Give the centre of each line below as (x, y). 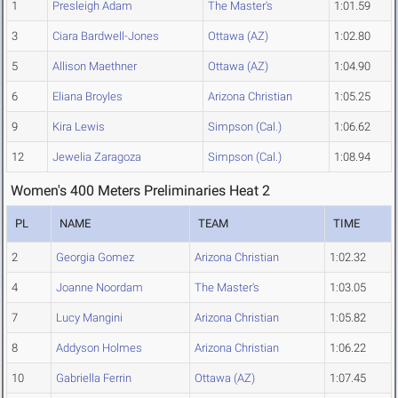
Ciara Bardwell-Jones (106, 36)
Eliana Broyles (88, 97)
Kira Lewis (79, 127)
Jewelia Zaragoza (97, 157)
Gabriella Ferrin (94, 378)
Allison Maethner (95, 67)
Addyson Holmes (99, 348)
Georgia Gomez (95, 258)
